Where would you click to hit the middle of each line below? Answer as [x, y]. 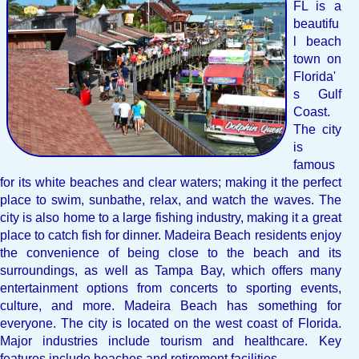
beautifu [316, 24]
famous [314, 165]
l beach [317, 41]
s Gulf [317, 94]
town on [317, 59]
